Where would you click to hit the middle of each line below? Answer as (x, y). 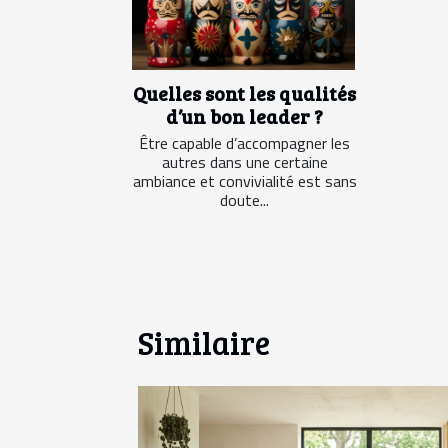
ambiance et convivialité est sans (244, 181)
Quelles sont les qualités (244, 93)
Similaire (204, 343)
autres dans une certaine (244, 162)
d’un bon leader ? (244, 116)
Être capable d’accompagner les (244, 143)
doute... (244, 200)
